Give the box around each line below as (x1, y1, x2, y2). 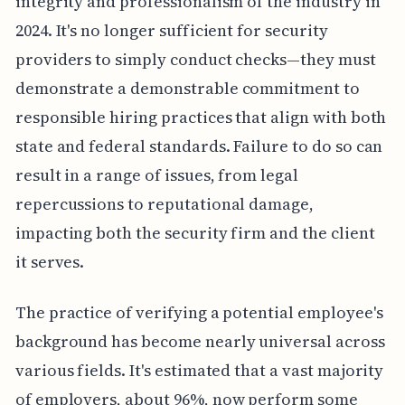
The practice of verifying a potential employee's (14, 300, 383, 324)
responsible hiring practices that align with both (14, 105, 387, 128)
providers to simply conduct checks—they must (14, 47, 376, 71)
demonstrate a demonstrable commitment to (14, 76, 360, 99)
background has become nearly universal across (14, 329, 385, 353)
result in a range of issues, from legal (14, 163, 298, 186)
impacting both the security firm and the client (14, 221, 375, 244)
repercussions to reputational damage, (14, 192, 315, 215)
